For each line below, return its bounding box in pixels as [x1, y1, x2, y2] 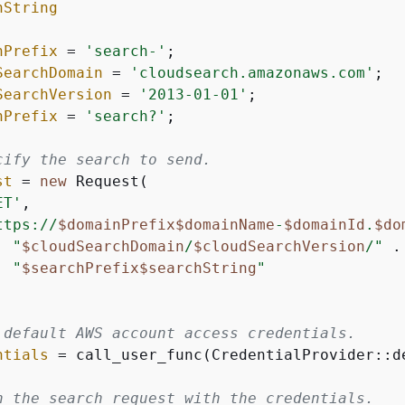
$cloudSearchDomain [22, 238, 184, 255]
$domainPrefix [58, 216, 175, 233]
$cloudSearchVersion [193, 238, 365, 255]
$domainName [175, 216, 275, 233]
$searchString [139, 259, 257, 277]
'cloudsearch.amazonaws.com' [130, 64, 374, 81]
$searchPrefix [22, 259, 139, 277]
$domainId [284, 216, 365, 233]
